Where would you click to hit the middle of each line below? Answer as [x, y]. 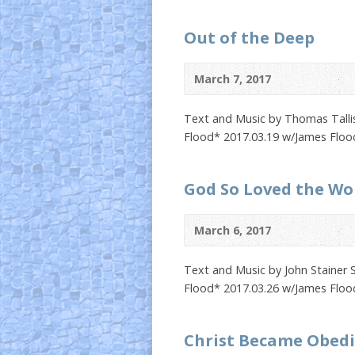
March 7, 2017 [233, 79]
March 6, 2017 [233, 230]
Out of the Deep [249, 37]
